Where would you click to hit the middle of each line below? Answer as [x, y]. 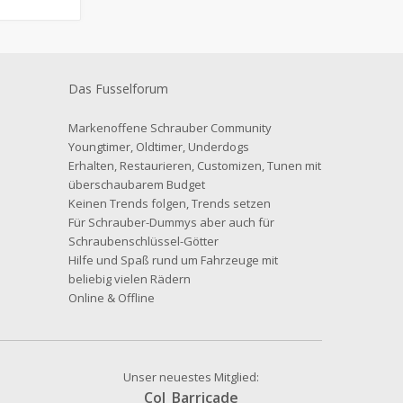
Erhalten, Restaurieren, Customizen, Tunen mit [195, 166]
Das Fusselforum [118, 89]
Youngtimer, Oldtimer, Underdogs [159, 147]
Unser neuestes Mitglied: [191, 377]
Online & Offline [112, 298]
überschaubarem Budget [137, 184]
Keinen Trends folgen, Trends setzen [170, 203]
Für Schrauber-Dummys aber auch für [171, 222]
